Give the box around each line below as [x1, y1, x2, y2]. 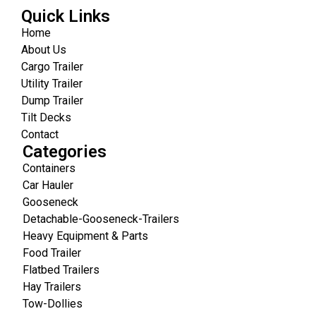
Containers [23, 161, 75, 175]
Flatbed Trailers [23, 262, 99, 276]
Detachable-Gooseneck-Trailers [23, 212, 179, 226]
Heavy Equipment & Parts [23, 229, 148, 243]
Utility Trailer [21, 76, 83, 90]
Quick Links [21, 6, 110, 26]
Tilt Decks [21, 110, 71, 124]
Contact [21, 127, 59, 141]
